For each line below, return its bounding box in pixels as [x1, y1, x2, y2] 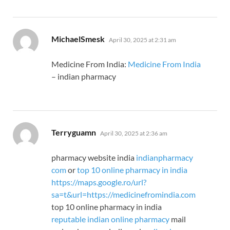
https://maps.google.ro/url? [51, 177, 146, 187]
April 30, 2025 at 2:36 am [100, 129, 167, 138]
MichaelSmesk [51, 34, 105, 44]
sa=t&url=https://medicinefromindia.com [51, 189, 196, 200]
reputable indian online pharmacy [51, 214, 169, 224]
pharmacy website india [51, 152, 136, 163]
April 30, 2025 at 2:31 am [109, 36, 176, 44]
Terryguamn [51, 127, 96, 138]
